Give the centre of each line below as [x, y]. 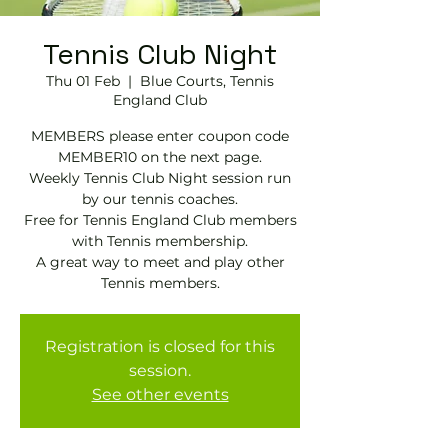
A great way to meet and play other [160, 262]
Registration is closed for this [160, 346]
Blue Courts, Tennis [207, 81]
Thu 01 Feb [83, 81]
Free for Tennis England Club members [160, 220]
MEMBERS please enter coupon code [160, 136]
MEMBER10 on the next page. [160, 157]
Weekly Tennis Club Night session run [160, 178]
